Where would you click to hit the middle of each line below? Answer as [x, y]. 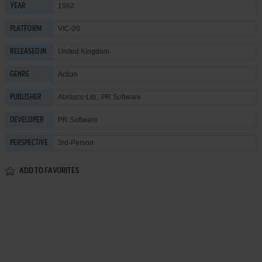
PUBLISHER [25, 97]
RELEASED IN [28, 52]
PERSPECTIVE [29, 143]
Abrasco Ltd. [77, 97]
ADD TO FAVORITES [49, 171]
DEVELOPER [27, 120]
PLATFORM [25, 29]
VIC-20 [69, 28]
